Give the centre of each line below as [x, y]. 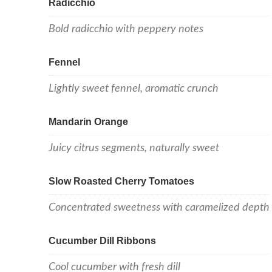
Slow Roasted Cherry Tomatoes [121, 181]
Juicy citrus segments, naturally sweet [134, 148]
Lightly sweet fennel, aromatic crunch [134, 88]
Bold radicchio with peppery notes [126, 29]
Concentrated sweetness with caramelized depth [159, 207]
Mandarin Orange [88, 121]
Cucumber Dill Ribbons [102, 240]
